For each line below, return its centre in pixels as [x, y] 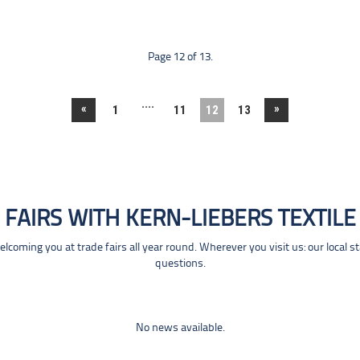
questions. [180, 264]
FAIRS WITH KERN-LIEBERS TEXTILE [180, 219]
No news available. [180, 328]
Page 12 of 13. [180, 57]
